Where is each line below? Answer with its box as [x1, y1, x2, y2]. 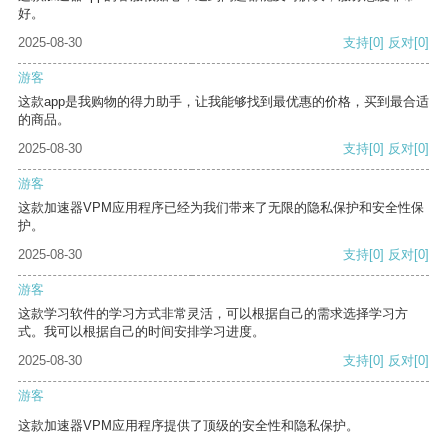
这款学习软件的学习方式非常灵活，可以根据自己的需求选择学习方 [18, 306, 408, 322]
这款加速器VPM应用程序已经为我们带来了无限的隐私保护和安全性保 [18, 200, 424, 216]
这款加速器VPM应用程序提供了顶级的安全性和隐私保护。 [18, 418, 359, 434]
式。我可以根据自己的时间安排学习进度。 [18, 324, 265, 340]
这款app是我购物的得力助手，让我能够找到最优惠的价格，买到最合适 [18, 94, 429, 110]
